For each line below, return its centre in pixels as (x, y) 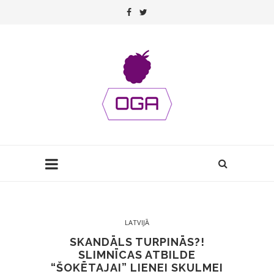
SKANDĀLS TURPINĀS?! (137, 242)
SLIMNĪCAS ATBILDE (137, 255)
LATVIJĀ (137, 222)
